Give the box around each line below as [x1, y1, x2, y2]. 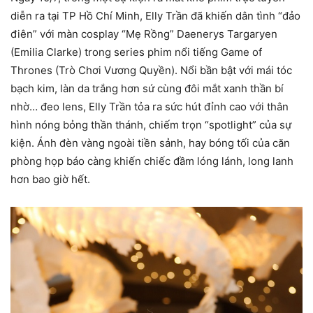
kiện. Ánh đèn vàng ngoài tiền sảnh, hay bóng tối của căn [10, 136, 290, 150]
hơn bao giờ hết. [10, 172, 90, 186]
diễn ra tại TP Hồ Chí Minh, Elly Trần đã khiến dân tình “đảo [10, 8, 300, 22]
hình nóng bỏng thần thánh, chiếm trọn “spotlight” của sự [10, 117, 291, 131]
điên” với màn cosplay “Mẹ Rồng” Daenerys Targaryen [10, 27, 277, 41]
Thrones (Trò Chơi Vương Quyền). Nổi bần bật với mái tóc [10, 63, 292, 77]
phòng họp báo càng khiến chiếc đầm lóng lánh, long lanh [10, 154, 293, 168]
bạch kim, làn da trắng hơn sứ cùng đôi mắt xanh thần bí [10, 81, 284, 95]
